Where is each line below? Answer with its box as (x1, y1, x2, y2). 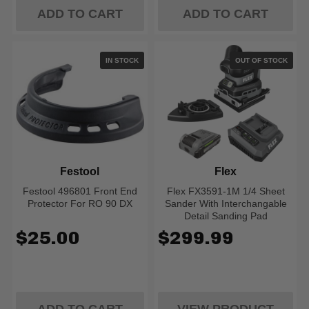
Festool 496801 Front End (22, 186, 137, 197)
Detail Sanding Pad (183, 210, 268, 221)
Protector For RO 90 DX (27, 198, 132, 209)
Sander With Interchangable (164, 198, 287, 209)
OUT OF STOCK (235, 57, 288, 64)
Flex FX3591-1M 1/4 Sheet (166, 186, 285, 197)
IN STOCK (106, 57, 139, 64)
